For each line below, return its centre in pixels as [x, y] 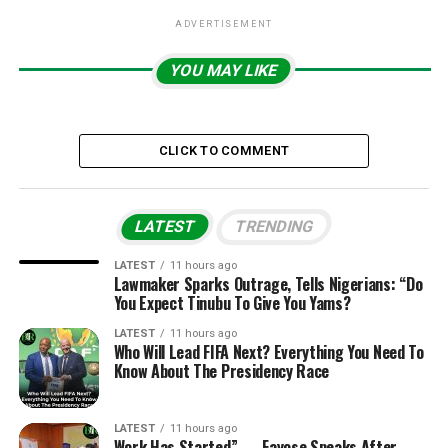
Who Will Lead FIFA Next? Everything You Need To [268, 352]
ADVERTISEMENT [224, 24]
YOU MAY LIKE [224, 70]
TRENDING [274, 226]
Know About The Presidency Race [221, 371]
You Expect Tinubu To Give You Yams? [232, 303]
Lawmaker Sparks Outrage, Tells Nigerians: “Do [268, 284]
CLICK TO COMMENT [224, 150]
